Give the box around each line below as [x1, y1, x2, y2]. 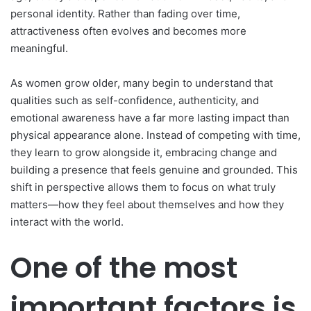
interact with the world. [10, 215, 124, 228]
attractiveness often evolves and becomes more [10, 24, 246, 37]
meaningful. [10, 41, 68, 55]
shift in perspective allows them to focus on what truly [10, 180, 276, 194]
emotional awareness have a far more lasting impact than [10, 110, 289, 124]
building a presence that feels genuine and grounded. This [10, 162, 298, 176]
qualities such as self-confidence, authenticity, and [10, 93, 259, 107]
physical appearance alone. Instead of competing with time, [10, 128, 301, 142]
